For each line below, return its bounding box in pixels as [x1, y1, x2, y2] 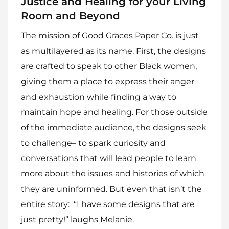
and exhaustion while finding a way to [21, 91, 176, 102]
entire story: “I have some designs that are [21, 199, 195, 209]
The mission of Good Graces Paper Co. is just [21, 30, 199, 40]
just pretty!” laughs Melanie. [21, 214, 136, 224]
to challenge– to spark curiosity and [21, 138, 166, 148]
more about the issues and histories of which [21, 168, 204, 178]
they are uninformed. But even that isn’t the [21, 184, 202, 194]
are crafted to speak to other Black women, [21, 61, 197, 71]
